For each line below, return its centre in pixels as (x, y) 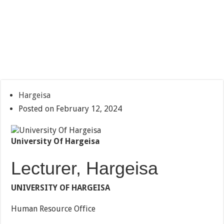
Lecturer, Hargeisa (85, 168)
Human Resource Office (53, 209)
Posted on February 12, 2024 (70, 109)
